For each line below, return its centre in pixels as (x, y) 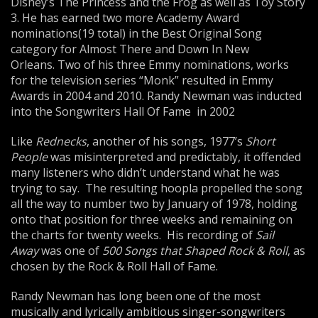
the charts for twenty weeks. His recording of (133, 235)
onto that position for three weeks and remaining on (152, 219)
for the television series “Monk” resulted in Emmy (142, 80)
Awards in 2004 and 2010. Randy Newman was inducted (156, 96)
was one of (70, 251)
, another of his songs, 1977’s (166, 141)
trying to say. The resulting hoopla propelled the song (157, 188)
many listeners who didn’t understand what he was (145, 172)
